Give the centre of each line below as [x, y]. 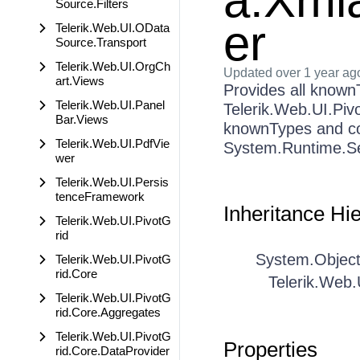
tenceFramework [100, 196]
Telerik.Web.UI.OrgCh [113, 66]
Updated [249, 73]
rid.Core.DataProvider [112, 351]
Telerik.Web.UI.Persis [112, 182]
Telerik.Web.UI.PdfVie [112, 143]
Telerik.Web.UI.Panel [110, 105]
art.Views [80, 81]
